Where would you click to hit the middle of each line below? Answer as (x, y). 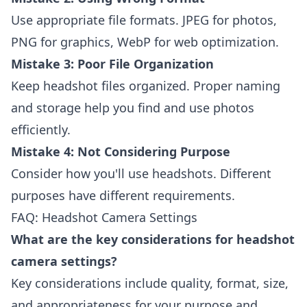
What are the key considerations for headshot (153, 239)
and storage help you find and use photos (133, 108)
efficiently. (41, 130)
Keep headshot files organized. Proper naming (146, 86)
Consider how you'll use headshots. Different (141, 173)
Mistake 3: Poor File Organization (112, 64)
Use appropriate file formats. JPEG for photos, (144, 20)
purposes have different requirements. (123, 195)
